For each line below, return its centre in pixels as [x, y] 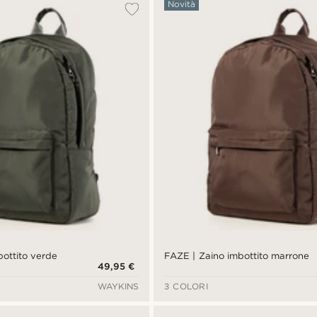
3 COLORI [186, 287]
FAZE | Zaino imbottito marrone [237, 256]
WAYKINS [119, 287]
